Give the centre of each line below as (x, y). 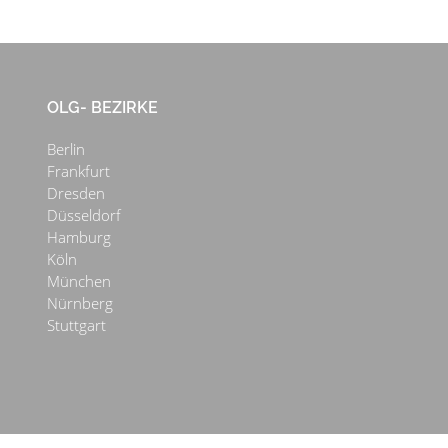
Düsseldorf (83, 215)
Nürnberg (79, 303)
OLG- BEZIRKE (102, 108)
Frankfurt (78, 171)
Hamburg (78, 237)
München (78, 281)
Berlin (65, 149)
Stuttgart (76, 325)
